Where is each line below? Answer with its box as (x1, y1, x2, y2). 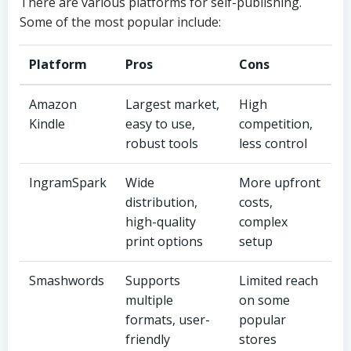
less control (239, 135, 307, 152)
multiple (125, 291, 173, 309)
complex (239, 213, 288, 230)
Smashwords (29, 272, 104, 289)
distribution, (125, 194, 197, 211)
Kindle (29, 115, 65, 132)
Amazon (29, 96, 77, 113)
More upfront (239, 174, 320, 191)
